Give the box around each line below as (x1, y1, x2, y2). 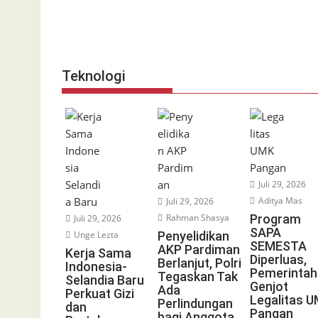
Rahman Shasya (163, 212, 229, 224)
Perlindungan (157, 296, 233, 311)
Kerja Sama (65, 246, 131, 261)
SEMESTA (249, 238, 307, 253)
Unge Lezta (72, 229, 119, 241)
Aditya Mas (256, 194, 302, 207)
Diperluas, (249, 252, 307, 267)
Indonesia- (65, 259, 127, 274)
